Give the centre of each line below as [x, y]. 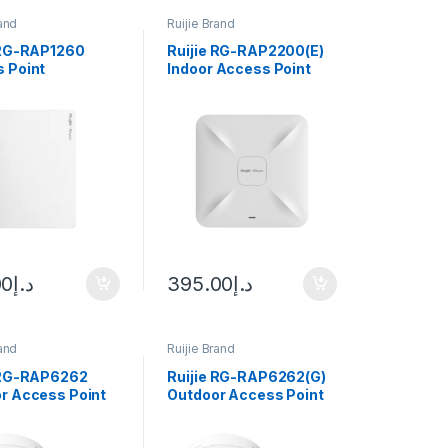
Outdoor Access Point [245, 394]
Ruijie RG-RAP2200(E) [245, 51]
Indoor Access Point [239, 69]
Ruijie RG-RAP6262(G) [246, 376]
